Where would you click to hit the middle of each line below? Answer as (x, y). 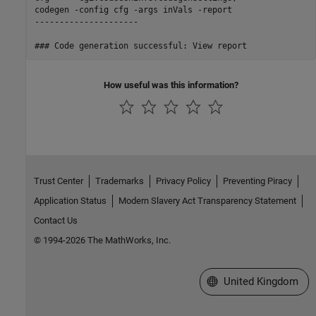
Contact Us (55, 220)
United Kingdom (261, 281)
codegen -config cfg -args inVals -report (133, 10)
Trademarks (119, 181)
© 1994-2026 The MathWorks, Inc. (102, 240)
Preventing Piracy (257, 181)
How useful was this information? (171, 85)
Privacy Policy (183, 181)
